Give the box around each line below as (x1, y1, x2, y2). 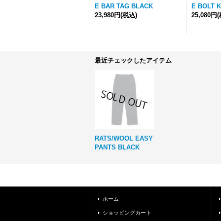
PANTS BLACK (95, 144, 140, 151)
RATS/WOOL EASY (95, 135, 153, 142)
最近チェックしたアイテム (95, 57, 172, 64)
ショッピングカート (103, 210, 151, 216)
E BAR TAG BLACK (95, 2, 153, 10)
